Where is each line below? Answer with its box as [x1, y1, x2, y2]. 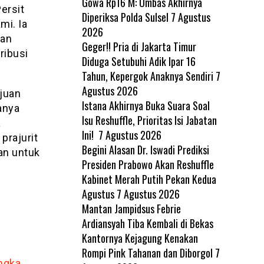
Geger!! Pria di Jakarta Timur [81, 38, 196, 54]
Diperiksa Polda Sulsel [81, 9, 169, 25]
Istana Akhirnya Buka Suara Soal [81, 97, 210, 113]
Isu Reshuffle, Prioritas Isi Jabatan [81, 112, 217, 128]
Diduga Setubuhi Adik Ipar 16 [81, 53, 196, 69]
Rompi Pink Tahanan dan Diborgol [81, 245, 213, 260]
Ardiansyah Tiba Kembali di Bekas [81, 215, 213, 231]
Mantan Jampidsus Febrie [81, 200, 181, 216]
